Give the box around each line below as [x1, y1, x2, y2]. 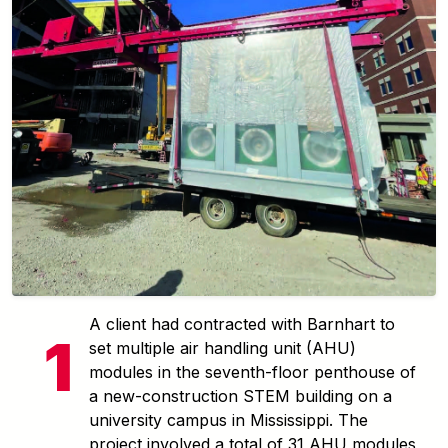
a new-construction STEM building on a [89, 385, 392, 406]
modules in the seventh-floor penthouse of [89, 361, 416, 382]
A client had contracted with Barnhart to [89, 313, 395, 334]
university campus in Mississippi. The [89, 409, 368, 430]
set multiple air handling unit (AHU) [89, 337, 356, 358]
